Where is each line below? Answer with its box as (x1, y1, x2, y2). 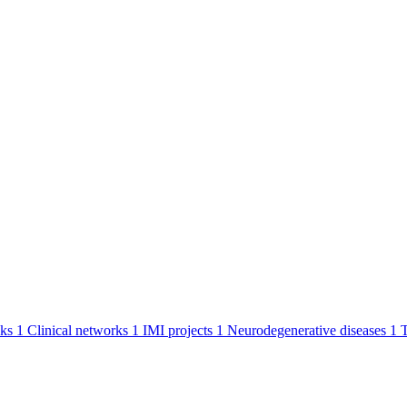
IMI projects (143, 322, 213, 338)
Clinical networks (27, 322, 128, 338)
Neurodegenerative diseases (227, 322, 386, 338)
